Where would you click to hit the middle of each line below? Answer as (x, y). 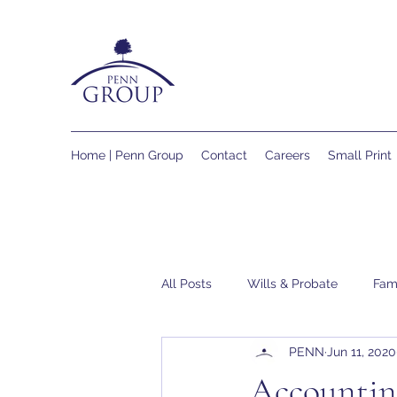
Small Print (360, 155)
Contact (224, 155)
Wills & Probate (292, 283)
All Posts (187, 283)
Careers (288, 155)
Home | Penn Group (127, 155)
